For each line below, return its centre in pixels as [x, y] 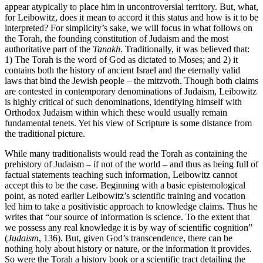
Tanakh [107, 49]
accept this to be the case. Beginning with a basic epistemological [125, 185]
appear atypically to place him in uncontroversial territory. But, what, [131, 6]
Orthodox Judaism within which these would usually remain [116, 112]
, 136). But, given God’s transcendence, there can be [136, 238]
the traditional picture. [45, 133]
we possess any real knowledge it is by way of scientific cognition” [129, 227]
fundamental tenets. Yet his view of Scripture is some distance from [128, 123]
